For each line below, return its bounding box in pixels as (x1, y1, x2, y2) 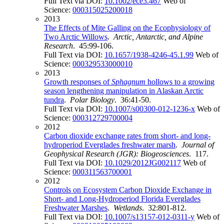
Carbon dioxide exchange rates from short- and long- (44, 131, 210, 140)
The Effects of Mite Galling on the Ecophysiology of (44, 23, 210, 32)
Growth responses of (44, 77, 111, 86)
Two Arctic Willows (44, 32, 107, 41)
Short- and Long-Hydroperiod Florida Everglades (44, 194, 200, 203)
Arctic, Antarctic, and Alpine (113, 32, 203, 41)
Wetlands (113, 203, 142, 212)
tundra (44, 95, 64, 104)
